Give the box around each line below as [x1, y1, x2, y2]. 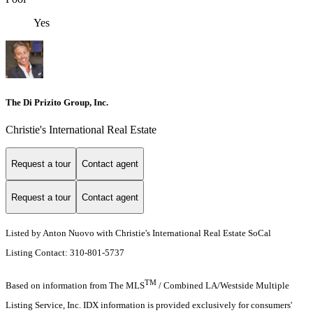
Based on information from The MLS [6, 280, 145, 291]
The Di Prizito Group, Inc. [6, 96, 108, 108]
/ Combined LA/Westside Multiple [156, 280, 289, 291]
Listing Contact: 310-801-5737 [6, 247, 126, 259]
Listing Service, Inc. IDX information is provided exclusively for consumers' [6, 300, 292, 311]
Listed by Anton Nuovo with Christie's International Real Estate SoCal [6, 228, 271, 239]
